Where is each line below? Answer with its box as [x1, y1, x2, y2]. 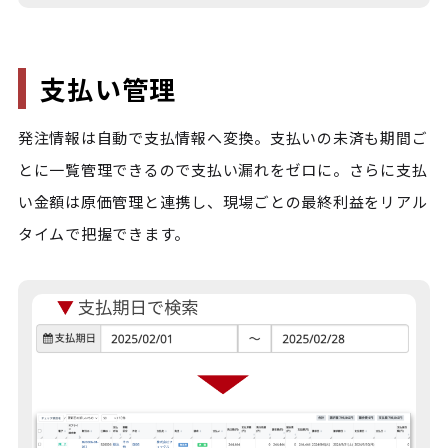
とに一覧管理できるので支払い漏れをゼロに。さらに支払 [17, 159, 428, 181]
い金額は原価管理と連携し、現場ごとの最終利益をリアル [17, 191, 428, 213]
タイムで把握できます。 [17, 223, 191, 245]
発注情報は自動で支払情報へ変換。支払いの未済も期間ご [17, 127, 428, 149]
